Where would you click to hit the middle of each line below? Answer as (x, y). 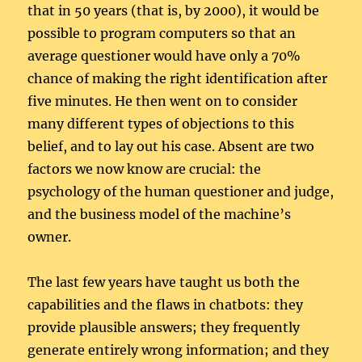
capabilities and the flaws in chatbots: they (166, 305)
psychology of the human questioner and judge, (181, 192)
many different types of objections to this (161, 124)
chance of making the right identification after (178, 79)
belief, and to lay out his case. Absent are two (171, 147)
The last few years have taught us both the (164, 282)
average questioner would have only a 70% (164, 56)
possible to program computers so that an (162, 34)
